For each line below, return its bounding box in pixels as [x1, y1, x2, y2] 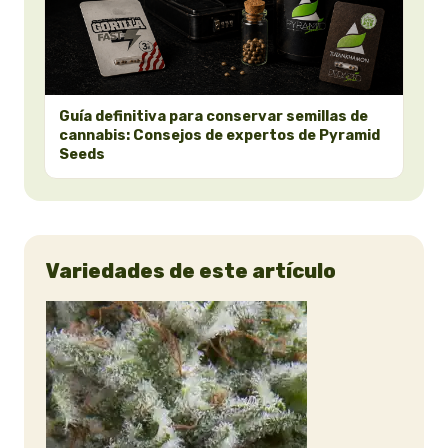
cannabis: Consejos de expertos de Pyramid [59, 125, 380, 144]
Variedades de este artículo [46, 258, 336, 283]
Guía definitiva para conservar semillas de [59, 106, 368, 125]
